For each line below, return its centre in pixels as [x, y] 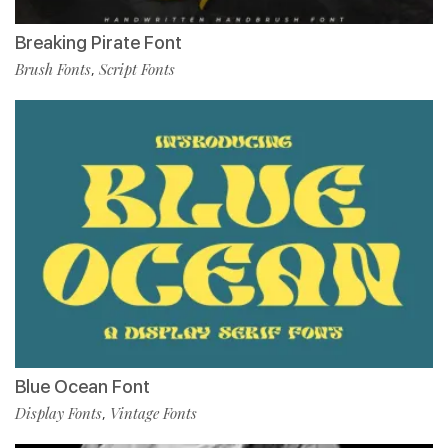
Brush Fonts [53, 69]
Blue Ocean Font [82, 387]
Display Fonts [58, 413]
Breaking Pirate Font [98, 43]
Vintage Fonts [153, 413]
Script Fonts [137, 69]
